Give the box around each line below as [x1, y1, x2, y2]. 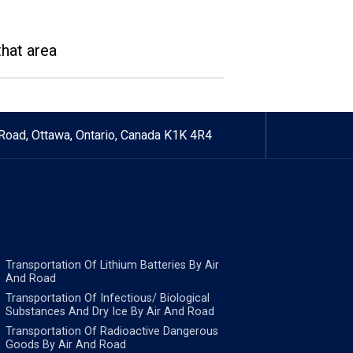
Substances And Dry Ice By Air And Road [5, 305, 214, 319]
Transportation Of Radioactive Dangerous [5, 325, 218, 339]
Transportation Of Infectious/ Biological [5, 292, 210, 306]
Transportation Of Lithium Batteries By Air [5, 258, 219, 273]
